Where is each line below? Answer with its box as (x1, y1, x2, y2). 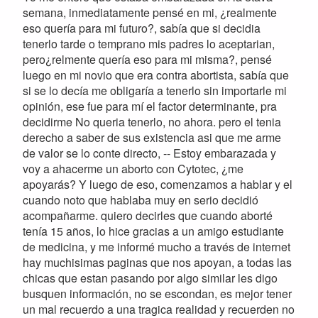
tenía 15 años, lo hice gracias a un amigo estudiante (23, 223, 284, 240)
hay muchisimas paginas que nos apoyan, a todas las (23, 254, 292, 271)
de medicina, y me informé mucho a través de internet (23, 238, 290, 256)
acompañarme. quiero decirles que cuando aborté (23, 207, 273, 224)
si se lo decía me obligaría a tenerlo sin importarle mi (23, 82, 287, 99)
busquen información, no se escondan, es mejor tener (23, 285, 292, 302)
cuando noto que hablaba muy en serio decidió (23, 192, 258, 209)
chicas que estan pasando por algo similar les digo (23, 270, 278, 287)
